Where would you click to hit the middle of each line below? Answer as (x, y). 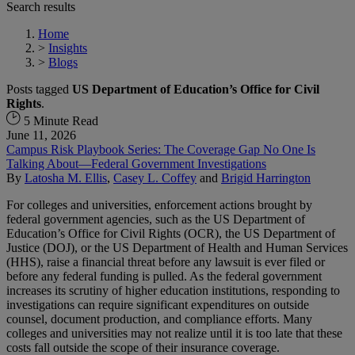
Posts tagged (39, 89)
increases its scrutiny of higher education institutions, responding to (173, 290)
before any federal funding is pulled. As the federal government (164, 276)
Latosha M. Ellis (66, 177)
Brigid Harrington (266, 177)
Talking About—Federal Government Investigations (136, 163)
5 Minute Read (59, 120)
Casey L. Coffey (155, 177)
